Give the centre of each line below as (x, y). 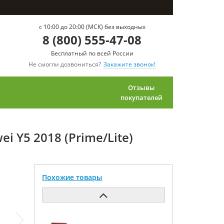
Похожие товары (72, 177)
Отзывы (141, 87)
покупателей (141, 97)
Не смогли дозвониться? (65, 64)
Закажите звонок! (129, 64)
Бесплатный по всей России (92, 53)
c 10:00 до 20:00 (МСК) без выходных (92, 27)
